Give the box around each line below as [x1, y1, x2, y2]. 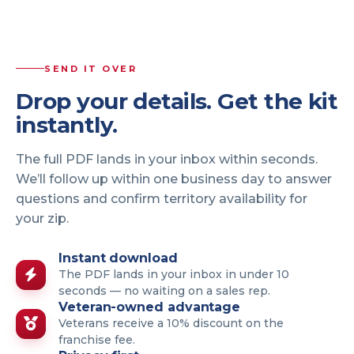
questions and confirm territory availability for [16, 190, 307, 206]
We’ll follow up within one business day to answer [16, 171, 332, 186]
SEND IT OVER [44, 62, 137, 74]
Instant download [58, 250, 178, 265]
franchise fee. [58, 332, 135, 347]
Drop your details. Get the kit [16, 87, 338, 115]
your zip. [16, 210, 69, 226]
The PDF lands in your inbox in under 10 [58, 266, 289, 281]
